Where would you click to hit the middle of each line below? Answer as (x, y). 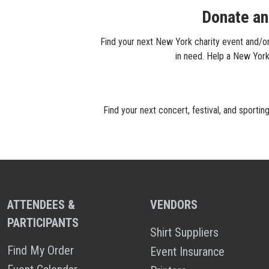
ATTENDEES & (41, 205)
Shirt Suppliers (184, 232)
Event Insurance (187, 252)
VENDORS (174, 205)
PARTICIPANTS (43, 223)
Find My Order (41, 250)
